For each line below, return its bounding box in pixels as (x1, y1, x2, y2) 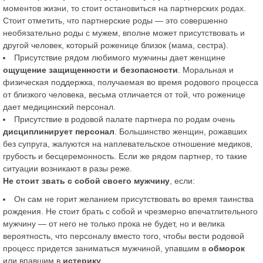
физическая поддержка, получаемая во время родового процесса (3, 77, 258, 87)
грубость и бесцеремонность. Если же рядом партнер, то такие (3, 151, 247, 161)
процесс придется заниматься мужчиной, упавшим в (3, 243, 208, 253)
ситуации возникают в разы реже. (3, 163, 132, 173)
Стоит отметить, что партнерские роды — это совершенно (3, 15, 228, 25)
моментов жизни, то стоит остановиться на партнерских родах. (3, 3, 246, 13)
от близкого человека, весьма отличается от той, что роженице (3, 89, 245, 99)
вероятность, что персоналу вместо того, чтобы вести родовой (3, 231, 244, 241)
